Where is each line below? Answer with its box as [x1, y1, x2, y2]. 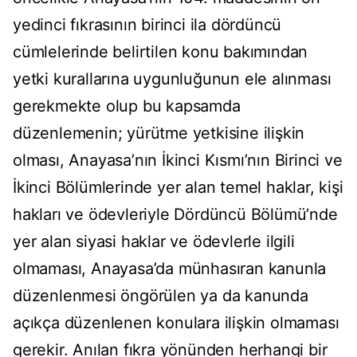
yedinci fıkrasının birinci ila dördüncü [13, 15, 282, 35]
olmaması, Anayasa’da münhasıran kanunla [13, 259, 327, 279]
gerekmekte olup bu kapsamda [13, 96, 241, 116]
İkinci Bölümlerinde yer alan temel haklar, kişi [13, 178, 343, 198]
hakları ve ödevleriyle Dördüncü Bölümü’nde [13, 205, 338, 225]
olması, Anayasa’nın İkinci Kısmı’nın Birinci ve [13, 151, 343, 171]
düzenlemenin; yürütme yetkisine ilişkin [13, 124, 305, 143]
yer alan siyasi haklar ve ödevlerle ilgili [13, 232, 295, 252]
